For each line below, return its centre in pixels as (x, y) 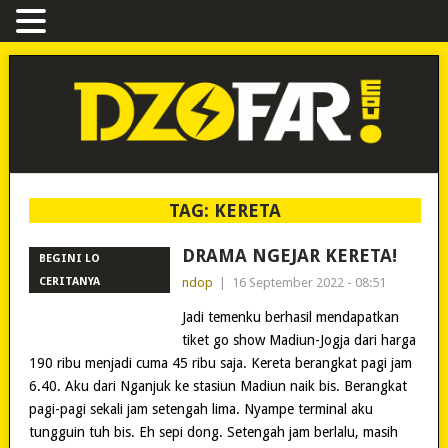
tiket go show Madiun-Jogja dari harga (298, 339)
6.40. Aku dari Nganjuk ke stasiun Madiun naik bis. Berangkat (217, 385)
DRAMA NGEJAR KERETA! (289, 255)
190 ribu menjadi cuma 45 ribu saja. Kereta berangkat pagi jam (220, 362)
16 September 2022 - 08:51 (308, 282)
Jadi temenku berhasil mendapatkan (290, 316)
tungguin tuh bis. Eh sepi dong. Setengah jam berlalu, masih (213, 431)
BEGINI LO (69, 258)
